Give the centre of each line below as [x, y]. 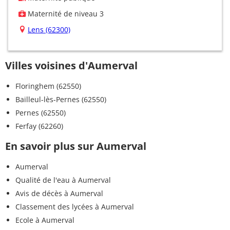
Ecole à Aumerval [45, 220]
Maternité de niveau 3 [65, 13]
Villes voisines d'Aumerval [71, 65]
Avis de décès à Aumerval [59, 193]
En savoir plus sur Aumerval [76, 146]
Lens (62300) [49, 29]
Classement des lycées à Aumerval [75, 206]
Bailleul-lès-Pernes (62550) [61, 99]
